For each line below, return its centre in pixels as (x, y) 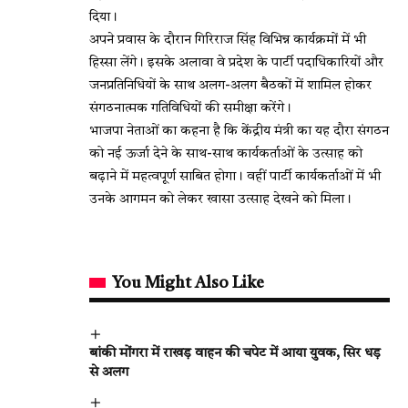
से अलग (109, 372)
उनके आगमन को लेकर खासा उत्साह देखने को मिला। (220, 199)
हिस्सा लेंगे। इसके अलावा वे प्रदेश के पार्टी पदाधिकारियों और (236, 63)
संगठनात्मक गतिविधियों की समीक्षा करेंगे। (190, 108)
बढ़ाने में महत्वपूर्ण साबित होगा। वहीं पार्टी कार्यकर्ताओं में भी (235, 177)
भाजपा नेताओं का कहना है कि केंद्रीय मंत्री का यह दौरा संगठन (239, 131)
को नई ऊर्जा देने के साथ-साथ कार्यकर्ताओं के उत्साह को (226, 154)
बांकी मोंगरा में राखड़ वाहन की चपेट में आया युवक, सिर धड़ (235, 353)
